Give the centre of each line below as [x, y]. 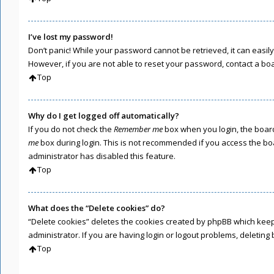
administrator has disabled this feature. [102, 156]
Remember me [138, 129]
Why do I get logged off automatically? [104, 115]
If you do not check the [71, 129]
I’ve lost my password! [71, 36]
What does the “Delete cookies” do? [97, 208]
